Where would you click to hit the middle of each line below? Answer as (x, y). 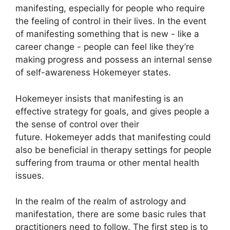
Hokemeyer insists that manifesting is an (99, 98)
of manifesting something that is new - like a (107, 34)
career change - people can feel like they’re (105, 47)
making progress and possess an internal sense (114, 60)
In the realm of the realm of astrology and (101, 201)
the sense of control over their (77, 124)
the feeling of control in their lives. (85, 21)
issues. (30, 175)
